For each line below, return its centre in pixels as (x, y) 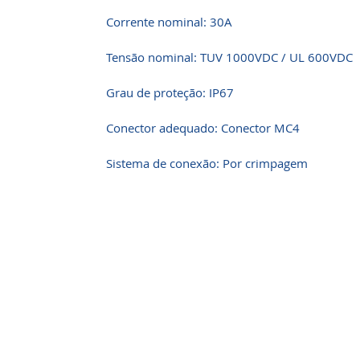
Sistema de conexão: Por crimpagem (207, 163)
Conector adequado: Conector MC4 (203, 128)
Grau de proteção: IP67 (170, 92)
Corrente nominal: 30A (169, 22)
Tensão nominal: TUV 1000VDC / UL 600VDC (229, 57)
